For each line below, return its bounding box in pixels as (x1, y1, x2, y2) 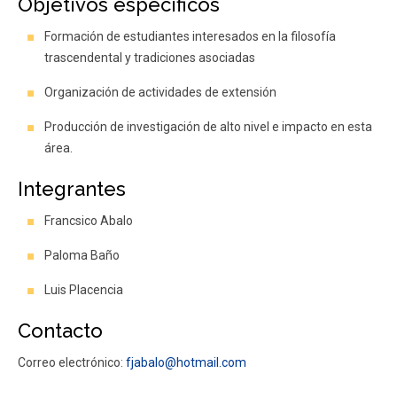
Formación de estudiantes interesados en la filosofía (44, 29, 336, 43)
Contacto (18, 319, 103, 342)
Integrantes (18, 177, 126, 200)
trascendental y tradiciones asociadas (44, 51, 255, 65)
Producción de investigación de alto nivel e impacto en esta (44, 120, 372, 134)
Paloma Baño (44, 248, 120, 262)
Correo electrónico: (18, 355, 126, 370)
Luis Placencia (44, 283, 123, 297)
